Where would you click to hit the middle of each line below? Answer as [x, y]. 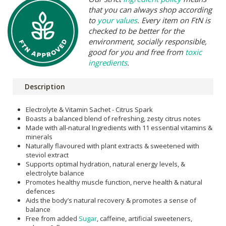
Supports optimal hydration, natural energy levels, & [105, 164]
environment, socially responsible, [148, 41]
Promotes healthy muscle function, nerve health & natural [114, 182]
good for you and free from [137, 52]
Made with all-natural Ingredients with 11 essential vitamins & [119, 128]
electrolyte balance [55, 173]
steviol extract [47, 155]
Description [45, 87]
